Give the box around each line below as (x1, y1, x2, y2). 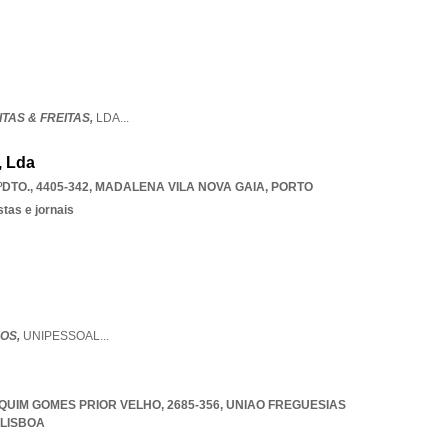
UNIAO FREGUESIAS (226, 398, 346, 412)
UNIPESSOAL (23, 329, 100, 343)
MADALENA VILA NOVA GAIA (95, 180, 265, 194)
